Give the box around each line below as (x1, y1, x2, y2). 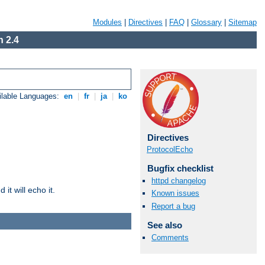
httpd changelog (151, 176, 206, 186)
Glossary (191, 18, 222, 27)
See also (147, 219, 182, 230)
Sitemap (228, 18, 257, 27)
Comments (151, 232, 189, 242)
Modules (93, 18, 122, 27)
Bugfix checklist (147, 163, 214, 173)
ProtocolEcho (147, 145, 193, 154)
